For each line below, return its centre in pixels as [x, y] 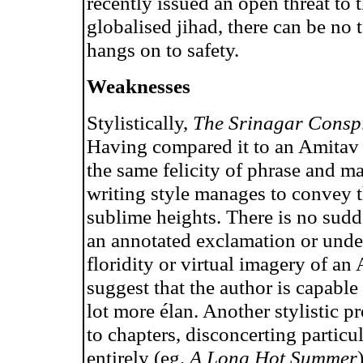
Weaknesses [139, 86]
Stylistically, [140, 122]
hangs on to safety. [163, 49]
